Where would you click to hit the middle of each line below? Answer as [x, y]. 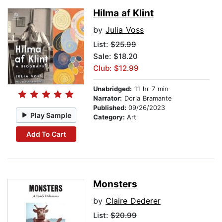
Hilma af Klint [123, 13]
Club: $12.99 [116, 68]
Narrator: [108, 98]
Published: [111, 108]
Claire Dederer [133, 201]
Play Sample [51, 115]
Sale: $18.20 [115, 56]
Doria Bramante [147, 98]
